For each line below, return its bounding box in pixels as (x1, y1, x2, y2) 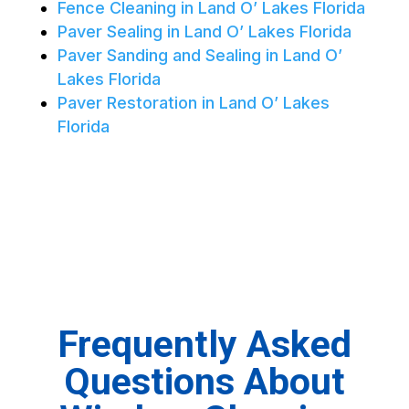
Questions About (63, 360, 345, 404)
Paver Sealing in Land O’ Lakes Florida (57, 22, 351, 42)
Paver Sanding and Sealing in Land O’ (57, 46, 342, 66)
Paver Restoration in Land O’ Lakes (57, 93, 330, 113)
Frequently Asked (57, 322, 351, 367)
